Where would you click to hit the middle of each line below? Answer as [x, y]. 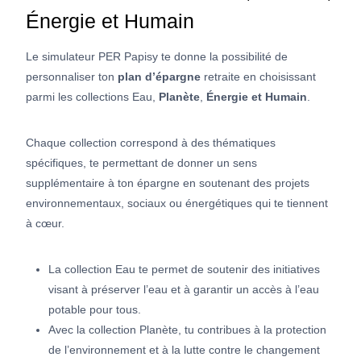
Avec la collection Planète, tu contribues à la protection [187, 329]
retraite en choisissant [258, 76]
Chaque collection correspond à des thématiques [151, 142]
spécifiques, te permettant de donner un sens [141, 162]
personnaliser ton [72, 76]
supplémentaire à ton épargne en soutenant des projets [168, 183]
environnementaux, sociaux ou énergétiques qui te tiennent [177, 203]
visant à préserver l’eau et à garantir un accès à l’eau [184, 289]
